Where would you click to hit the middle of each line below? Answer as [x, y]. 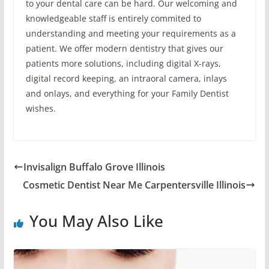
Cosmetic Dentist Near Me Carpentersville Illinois [134, 185]
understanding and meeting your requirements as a [131, 34]
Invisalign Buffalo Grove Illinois [94, 167]
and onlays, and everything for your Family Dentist [127, 94]
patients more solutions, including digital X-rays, [123, 64]
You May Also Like [96, 221]
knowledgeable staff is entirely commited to [113, 19]
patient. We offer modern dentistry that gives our [124, 49]
